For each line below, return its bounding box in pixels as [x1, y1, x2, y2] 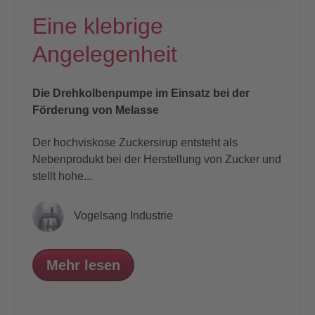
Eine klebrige [32, 13, 163, 39]
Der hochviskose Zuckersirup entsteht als [32, 136, 238, 148]
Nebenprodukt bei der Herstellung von [32, 153, 225, 165]
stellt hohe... [32, 169, 92, 182]
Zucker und [225, 153, 281, 165]
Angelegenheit [32, 41, 177, 67]
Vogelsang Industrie [74, 210, 173, 222]
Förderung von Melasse [32, 103, 159, 116]
